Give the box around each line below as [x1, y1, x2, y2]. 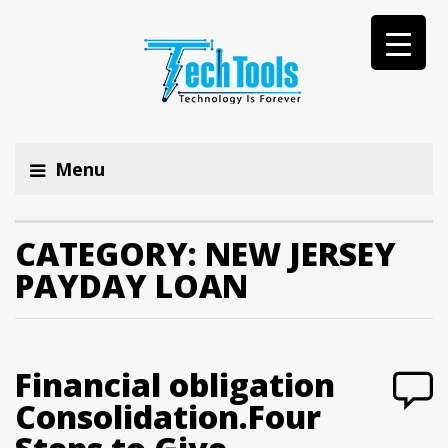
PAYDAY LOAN [15, 264, 248, 307]
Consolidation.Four [15, 395, 321, 438]
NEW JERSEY [205, 232, 396, 275]
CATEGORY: [15, 232, 205, 275]
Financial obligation [15, 363, 335, 406]
